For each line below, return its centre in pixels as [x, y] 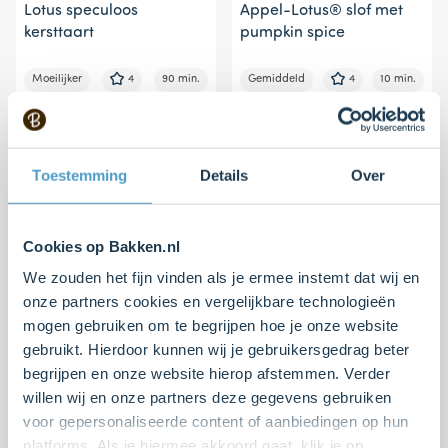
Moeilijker [57, 79]
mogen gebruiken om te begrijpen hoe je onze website [211, 325]
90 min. [181, 79]
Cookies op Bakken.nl [101, 246]
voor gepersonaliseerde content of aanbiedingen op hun [216, 421]
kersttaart [59, 32]
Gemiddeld [276, 79]
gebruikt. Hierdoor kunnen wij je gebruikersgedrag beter [216, 349]
